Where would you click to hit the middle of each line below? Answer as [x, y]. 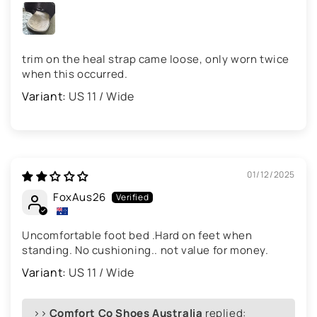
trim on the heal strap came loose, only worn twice [156, 59]
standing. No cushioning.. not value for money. [145, 250]
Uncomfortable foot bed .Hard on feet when [137, 236]
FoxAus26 [80, 197]
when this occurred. [75, 74]
